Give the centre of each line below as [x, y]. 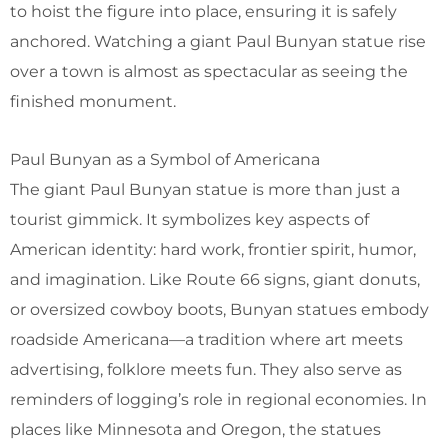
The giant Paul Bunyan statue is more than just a [205, 189]
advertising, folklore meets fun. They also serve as [206, 369]
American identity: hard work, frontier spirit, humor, [213, 249]
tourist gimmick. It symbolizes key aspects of [189, 219]
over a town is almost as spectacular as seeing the [209, 71]
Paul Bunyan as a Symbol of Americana [165, 159]
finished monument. [93, 101]
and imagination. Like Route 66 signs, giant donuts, [215, 279]
